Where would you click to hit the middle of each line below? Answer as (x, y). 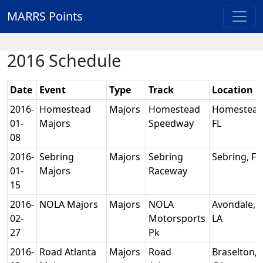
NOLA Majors (70, 204)
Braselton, (235, 252)
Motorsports (177, 218)
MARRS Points (45, 16)
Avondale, (234, 204)
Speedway (172, 123)
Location (232, 90)
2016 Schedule (64, 60)
